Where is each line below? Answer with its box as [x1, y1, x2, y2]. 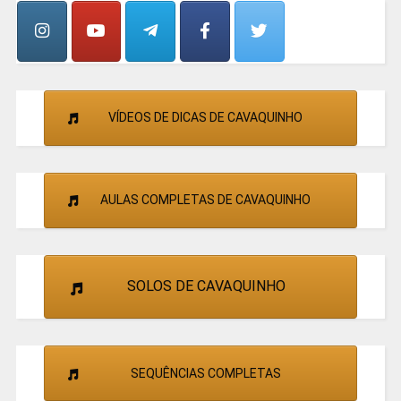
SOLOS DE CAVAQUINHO [127, 277, 286, 295]
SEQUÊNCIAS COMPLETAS [130, 365, 281, 380]
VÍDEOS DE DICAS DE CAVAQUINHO [108, 110, 303, 125]
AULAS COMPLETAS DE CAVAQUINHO [100, 192, 311, 208]
